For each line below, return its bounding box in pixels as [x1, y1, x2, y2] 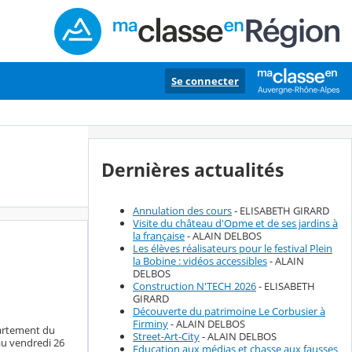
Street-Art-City [133, 329, 200, 344]
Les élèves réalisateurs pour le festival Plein [133, 241, 332, 256]
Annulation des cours [133, 203, 232, 218]
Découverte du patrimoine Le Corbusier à [133, 304, 325, 319]
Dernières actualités [101, 158, 284, 182]
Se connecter [171, 74, 239, 88]
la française [133, 229, 185, 244]
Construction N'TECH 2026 [133, 279, 256, 294]
